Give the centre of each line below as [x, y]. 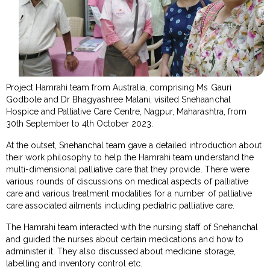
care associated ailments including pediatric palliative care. [120, 205]
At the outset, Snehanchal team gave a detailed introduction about [134, 145]
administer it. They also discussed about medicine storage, [121, 251]
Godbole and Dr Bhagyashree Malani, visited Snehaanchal [118, 99]
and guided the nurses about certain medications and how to [125, 239]
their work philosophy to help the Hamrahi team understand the [130, 157]
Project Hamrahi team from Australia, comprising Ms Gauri [119, 87]
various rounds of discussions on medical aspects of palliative [127, 181]
